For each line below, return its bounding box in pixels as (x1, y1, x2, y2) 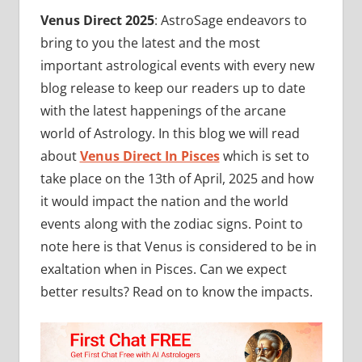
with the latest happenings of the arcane (40, 102, 286, 120)
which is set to (219, 147, 309, 166)
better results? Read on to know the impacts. (40, 283, 313, 301)
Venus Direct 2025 (40, 11, 154, 30)
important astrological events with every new (40, 57, 314, 75)
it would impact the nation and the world (40, 192, 288, 211)
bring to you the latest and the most (40, 34, 260, 53)
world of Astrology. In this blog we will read (40, 124, 300, 143)
